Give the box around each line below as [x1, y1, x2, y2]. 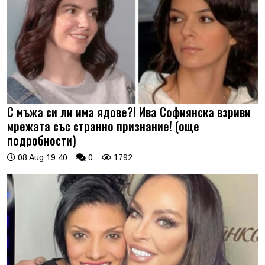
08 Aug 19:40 [15, 153, 67, 163]
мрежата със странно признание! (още [7, 117, 199, 135]
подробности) [7, 131, 76, 150]
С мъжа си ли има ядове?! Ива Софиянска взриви [7, 103, 251, 121]
